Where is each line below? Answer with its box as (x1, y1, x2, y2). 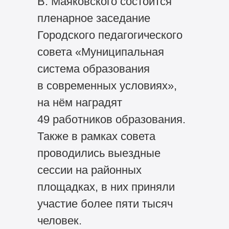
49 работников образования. (37, 112, 186, 126)
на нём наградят (37, 96, 122, 109)
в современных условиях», (37, 79, 177, 92)
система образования (37, 62, 150, 75)
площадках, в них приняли (37, 180, 175, 193)
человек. (37, 214, 82, 227)
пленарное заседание (37, 11, 150, 25)
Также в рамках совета (37, 129, 155, 143)
